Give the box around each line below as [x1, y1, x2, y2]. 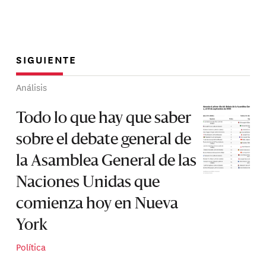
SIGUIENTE [16, 51, 77, 66]
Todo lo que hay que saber [16, 110, 192, 126]
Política [16, 239, 46, 254]
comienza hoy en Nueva [16, 196, 179, 212]
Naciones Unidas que [16, 175, 160, 191]
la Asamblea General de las [16, 153, 197, 169]
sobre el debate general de [16, 132, 192, 148]
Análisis [16, 80, 47, 94]
